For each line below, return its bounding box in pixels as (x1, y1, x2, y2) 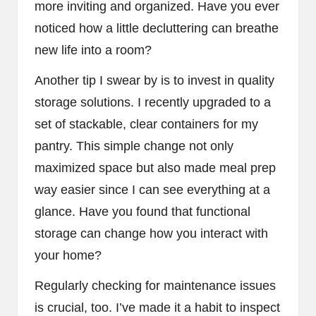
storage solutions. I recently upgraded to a (35, 95, 271, 109)
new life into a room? (35, 42, 152, 57)
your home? (35, 248, 102, 262)
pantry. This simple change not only (35, 138, 233, 153)
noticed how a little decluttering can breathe (35, 20, 279, 35)
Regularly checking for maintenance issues (35, 278, 276, 293)
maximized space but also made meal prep (35, 160, 276, 175)
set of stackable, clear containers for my (35, 116, 258, 131)
